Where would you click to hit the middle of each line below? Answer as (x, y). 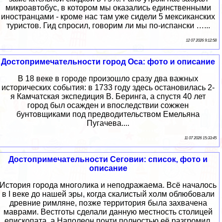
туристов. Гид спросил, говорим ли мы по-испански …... (108, 26)
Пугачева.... (108, 123)
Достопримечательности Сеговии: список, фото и (108, 160)
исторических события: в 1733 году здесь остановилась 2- (108, 88)
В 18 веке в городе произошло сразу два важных (108, 79)
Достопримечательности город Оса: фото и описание (108, 62)
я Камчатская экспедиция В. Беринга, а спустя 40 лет (108, 97)
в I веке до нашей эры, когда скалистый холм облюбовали (108, 194)
